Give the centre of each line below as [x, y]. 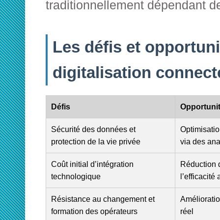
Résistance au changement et [103, 199]
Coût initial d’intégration [92, 164]
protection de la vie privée [96, 142]
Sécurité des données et [93, 129]
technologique [76, 177]
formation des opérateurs [94, 211]
